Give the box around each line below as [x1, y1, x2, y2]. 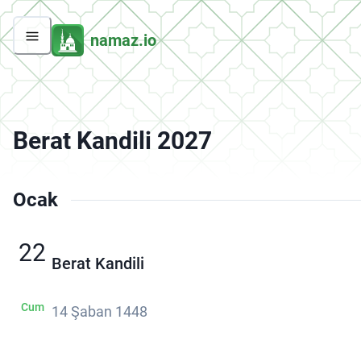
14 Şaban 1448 [52, 303, 147, 321]
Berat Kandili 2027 [13, 127, 212, 156]
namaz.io [90, 30, 156, 50]
